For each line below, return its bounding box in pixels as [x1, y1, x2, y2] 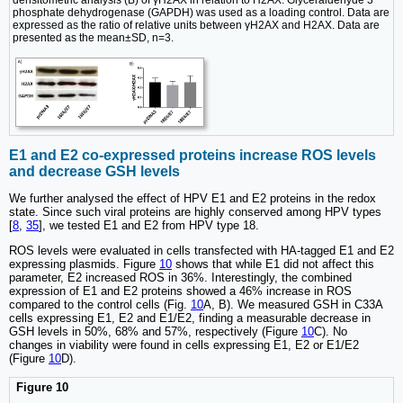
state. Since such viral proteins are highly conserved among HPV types [9, 205, 381, 219]
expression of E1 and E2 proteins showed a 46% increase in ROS [9, 284, 352, 299]
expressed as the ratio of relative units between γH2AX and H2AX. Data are [13, 18, 380, 31]
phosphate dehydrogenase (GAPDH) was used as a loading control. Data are [13, 5, 390, 19]
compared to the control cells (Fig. [9, 298, 191, 312]
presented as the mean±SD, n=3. [13, 31, 174, 44]
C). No [314, 325, 347, 339]
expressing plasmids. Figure [9, 257, 159, 272]
